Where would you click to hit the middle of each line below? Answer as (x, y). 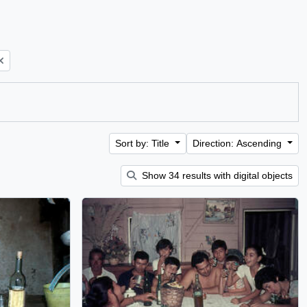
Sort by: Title (144, 143)
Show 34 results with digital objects (216, 175)
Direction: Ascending (239, 143)
